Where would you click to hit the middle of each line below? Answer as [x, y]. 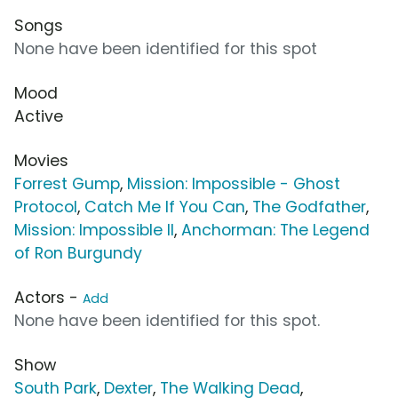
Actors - [48, 298]
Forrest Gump [67, 184]
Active [39, 117]
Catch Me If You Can [165, 207]
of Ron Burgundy [78, 254]
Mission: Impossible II [94, 231]
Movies [41, 161]
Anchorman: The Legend [275, 231]
